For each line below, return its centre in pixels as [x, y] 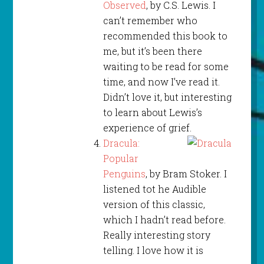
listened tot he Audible [154, 189]
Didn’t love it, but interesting [167, 97]
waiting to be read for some [166, 67]
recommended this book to [165, 36]
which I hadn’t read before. [164, 220]
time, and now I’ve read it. [162, 82]
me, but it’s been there [152, 51]
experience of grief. [147, 128]
